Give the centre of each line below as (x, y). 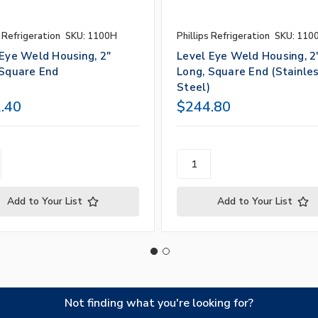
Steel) (194, 88)
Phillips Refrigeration (224, 37)
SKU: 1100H (91, 37)
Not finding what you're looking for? (159, 303)
